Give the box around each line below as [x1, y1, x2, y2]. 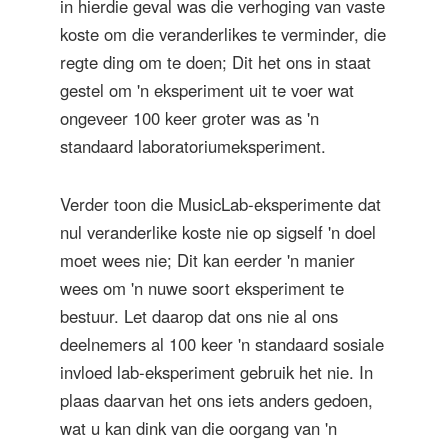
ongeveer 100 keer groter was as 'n [60, 105, 319, 130]
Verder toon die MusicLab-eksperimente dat [60, 191, 381, 216]
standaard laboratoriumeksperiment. [60, 133, 326, 158]
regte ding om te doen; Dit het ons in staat [60, 49, 371, 74]
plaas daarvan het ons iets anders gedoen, [60, 387, 373, 412]
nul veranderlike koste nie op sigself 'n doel [60, 219, 376, 244]
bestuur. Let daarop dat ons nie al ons [60, 303, 338, 328]
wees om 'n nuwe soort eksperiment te [60, 275, 344, 300]
